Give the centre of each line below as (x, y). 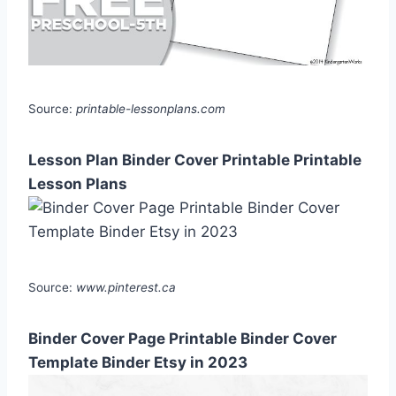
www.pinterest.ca (126, 287)
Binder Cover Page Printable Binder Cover (183, 338)
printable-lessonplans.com (151, 108)
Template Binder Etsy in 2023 (138, 362)
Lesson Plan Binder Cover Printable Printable (195, 160)
